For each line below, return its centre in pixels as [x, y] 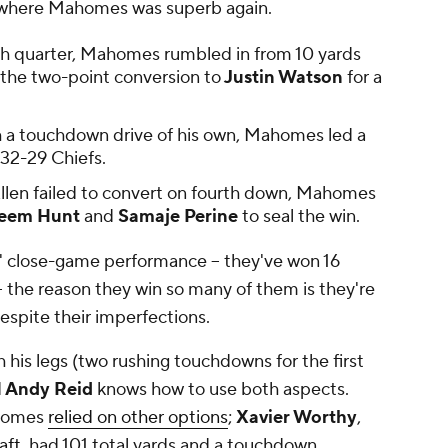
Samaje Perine [176, 217]
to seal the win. [299, 217]
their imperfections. [130, 318]
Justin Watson [282, 78]
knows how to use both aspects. [221, 390]
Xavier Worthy [294, 418]
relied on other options [138, 418]
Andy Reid [47, 390]
